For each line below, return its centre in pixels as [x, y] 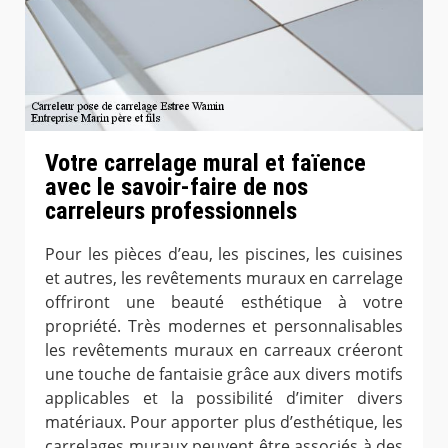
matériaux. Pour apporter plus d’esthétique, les [224, 422]
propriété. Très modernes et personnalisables [224, 326]
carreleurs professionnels [171, 210]
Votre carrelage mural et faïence [205, 162]
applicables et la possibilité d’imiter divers [224, 398]
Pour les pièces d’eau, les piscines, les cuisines [224, 254]
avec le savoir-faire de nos [176, 186]
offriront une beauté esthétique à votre [224, 302]
